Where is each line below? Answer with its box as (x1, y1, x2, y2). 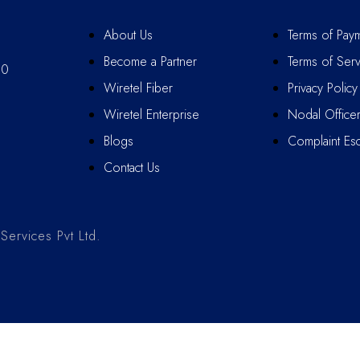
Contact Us (104, 158, 160, 177)
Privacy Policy (287, 79, 358, 97)
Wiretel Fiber (104, 79, 173, 97)
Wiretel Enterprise (104, 105, 199, 124)
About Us (104, 26, 153, 44)
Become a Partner (104, 52, 197, 71)
